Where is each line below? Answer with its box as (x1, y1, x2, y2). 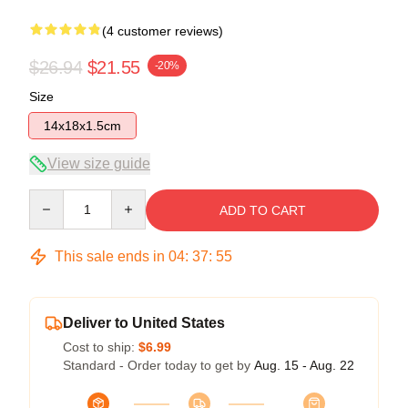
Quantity (28, 189, 76, 205)
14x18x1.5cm (44, 117, 121, 133)
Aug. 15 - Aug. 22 (254, 357, 354, 372)
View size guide (47, 155, 150, 171)
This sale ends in (51, 248, 168, 264)
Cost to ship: (63, 339, 138, 354)
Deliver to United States (63, 314, 225, 331)
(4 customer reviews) (102, 23, 223, 38)
